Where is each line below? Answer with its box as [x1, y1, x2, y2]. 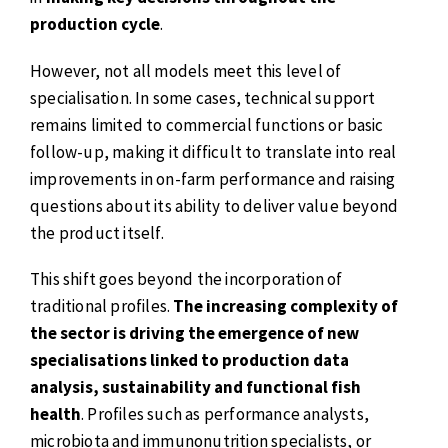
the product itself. [30, 221, 164, 244]
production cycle [30, 13, 160, 36]
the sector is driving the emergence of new [30, 322, 359, 345]
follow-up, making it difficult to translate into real [30, 140, 397, 163]
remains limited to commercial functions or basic [30, 113, 384, 136]
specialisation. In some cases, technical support [30, 86, 376, 109]
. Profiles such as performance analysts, [81, 403, 369, 426]
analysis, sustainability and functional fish [30, 376, 361, 399]
